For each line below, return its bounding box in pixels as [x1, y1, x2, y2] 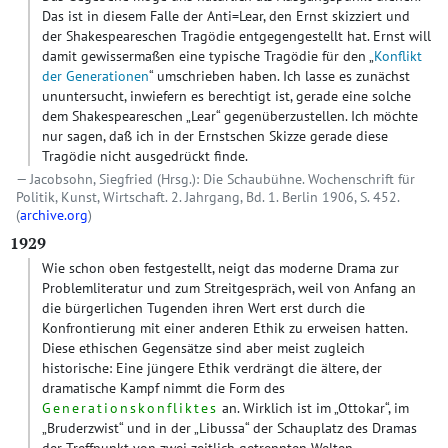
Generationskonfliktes [42, 399, 218, 417]
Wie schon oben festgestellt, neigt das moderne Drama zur [42, 259, 399, 277]
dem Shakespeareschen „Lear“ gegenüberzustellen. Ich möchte [42, 107, 418, 125]
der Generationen [42, 67, 149, 85]
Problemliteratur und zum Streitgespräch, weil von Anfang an [42, 279, 416, 297]
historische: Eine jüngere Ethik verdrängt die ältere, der [42, 359, 382, 377]
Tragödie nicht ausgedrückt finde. [42, 147, 248, 165]
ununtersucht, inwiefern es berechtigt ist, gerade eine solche [42, 87, 411, 105]
